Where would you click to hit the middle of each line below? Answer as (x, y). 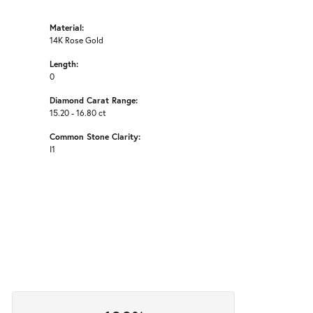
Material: (67, 28)
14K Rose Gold (77, 40)
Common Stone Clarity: (95, 137)
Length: (64, 64)
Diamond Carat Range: (94, 100)
